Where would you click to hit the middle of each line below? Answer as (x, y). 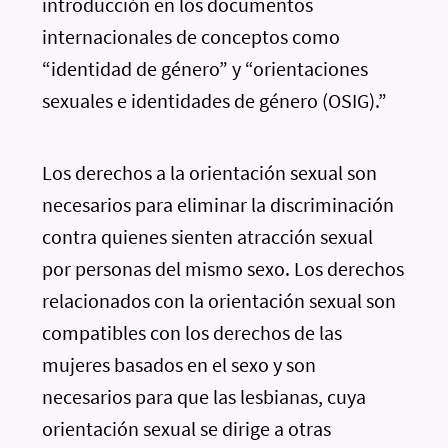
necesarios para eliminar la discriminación (218, 204)
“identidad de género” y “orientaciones (205, 68)
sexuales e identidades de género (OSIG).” (215, 100)
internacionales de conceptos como (191, 36)
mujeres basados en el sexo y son (179, 364)
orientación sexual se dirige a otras (187, 428)
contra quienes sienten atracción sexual (208, 236)
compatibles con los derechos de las (192, 332)
